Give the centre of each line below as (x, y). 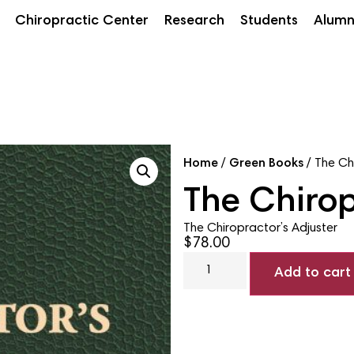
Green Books (266, 164)
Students (269, 21)
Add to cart (313, 274)
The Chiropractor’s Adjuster (260, 229)
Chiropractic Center (81, 21)
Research (194, 21)
